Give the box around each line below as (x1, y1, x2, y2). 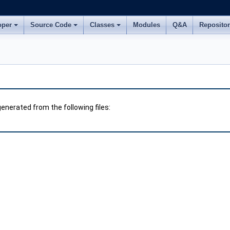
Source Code (30, 21, 71, 29)
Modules (133, 21, 160, 29)
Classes (90, 21, 114, 29)
